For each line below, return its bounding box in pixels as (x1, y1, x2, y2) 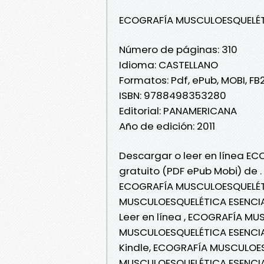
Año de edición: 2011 (119, 118, 215, 133)
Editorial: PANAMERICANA (119, 103, 237, 118)
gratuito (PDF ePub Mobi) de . (119, 163, 262, 178)
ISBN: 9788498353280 (119, 88, 226, 103)
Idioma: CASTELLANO (119, 57, 218, 72)
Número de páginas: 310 (119, 42, 237, 57)
